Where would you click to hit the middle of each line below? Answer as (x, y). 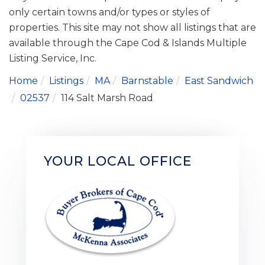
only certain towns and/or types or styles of (109, 12)
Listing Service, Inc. (53, 58)
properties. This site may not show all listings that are (132, 27)
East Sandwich (219, 80)
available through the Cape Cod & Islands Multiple (128, 43)
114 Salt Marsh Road (107, 98)
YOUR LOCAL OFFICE (118, 161)
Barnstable (147, 80)
